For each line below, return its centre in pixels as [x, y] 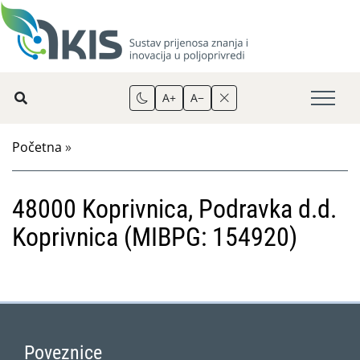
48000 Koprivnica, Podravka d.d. [174, 209]
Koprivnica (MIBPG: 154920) [155, 237]
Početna [37, 147]
